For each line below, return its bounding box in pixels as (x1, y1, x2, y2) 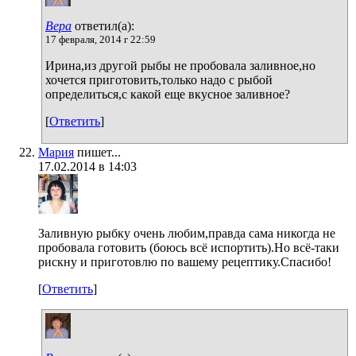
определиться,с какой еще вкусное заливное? (45, 87, 290, 101)
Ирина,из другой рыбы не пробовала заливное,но (45, 58, 315, 72)
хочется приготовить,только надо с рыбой (45, 72, 273, 87)
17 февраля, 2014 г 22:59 (45, 33, 156, 45)
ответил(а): (72, 18, 134, 33)
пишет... (74, 145, 121, 159)
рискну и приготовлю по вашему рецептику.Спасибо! (38, 254, 331, 269)
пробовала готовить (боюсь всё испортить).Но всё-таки (38, 240, 339, 254)
